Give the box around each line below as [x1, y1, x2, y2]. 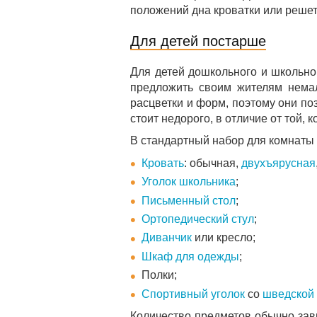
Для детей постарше [130, 33, 266, 49]
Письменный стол [142, 194, 236, 207]
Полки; [142, 269, 177, 282]
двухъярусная [241, 156, 316, 169]
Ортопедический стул [142, 212, 254, 225]
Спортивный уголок [142, 287, 245, 300]
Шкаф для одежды [142, 250, 239, 263]
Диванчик [142, 231, 192, 244]
